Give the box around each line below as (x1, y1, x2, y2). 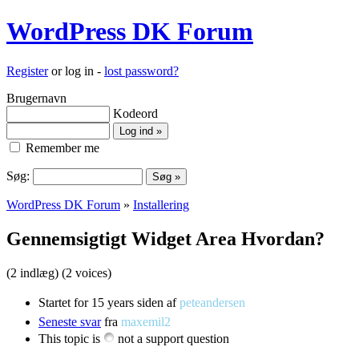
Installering (133, 197, 189, 212)
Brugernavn (6, 91, 67, 105)
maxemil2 (121, 314, 171, 329)
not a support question (115, 331, 229, 345)
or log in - (48, 63, 104, 78)
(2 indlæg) (6, 265, 58, 280)
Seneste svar (38, 314, 101, 329)
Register (6, 63, 48, 78)
